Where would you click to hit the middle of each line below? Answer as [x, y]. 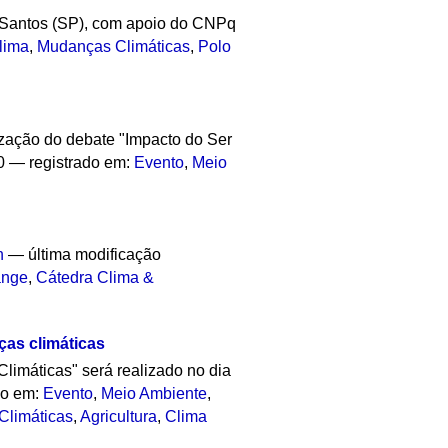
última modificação [95, 255]
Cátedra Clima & [95, 278]
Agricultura [119, 417]
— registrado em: [72, 162]
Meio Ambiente [154, 394]
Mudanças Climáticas [114, 46]
